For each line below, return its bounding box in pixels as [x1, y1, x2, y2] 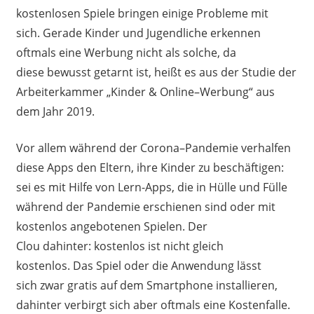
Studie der [241, 64, 296, 81]
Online [156, 84, 194, 100]
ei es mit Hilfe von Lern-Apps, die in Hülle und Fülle [21, 179, 287, 196]
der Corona [116, 140, 179, 156]
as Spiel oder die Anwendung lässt [81, 258, 261, 274]
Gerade [42, 25, 82, 41]
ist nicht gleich [144, 238, 224, 254]
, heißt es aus [148, 64, 221, 81]
